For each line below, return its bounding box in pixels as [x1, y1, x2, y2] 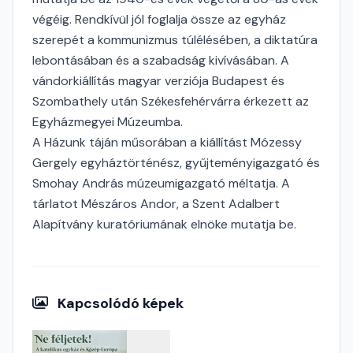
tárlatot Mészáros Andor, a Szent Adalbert [32, 195, 280, 212]
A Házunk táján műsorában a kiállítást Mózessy [32, 134, 302, 150]
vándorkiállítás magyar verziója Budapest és [32, 72, 284, 89]
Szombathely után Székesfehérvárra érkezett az [32, 93, 309, 110]
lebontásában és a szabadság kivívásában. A [32, 52, 289, 69]
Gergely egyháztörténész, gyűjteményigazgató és [32, 154, 320, 171]
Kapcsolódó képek [54, 294, 184, 313]
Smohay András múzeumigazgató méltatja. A [32, 175, 290, 191]
